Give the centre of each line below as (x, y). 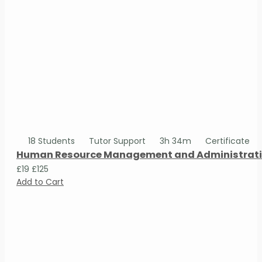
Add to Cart (40, 182)
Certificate (226, 141)
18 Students (51, 141)
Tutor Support (117, 141)
